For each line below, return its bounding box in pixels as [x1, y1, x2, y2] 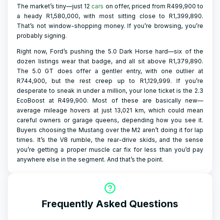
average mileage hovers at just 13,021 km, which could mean [17, 107, 203, 114]
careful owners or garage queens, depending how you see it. [17, 116, 203, 124]
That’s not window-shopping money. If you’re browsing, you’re [17, 22, 203, 29]
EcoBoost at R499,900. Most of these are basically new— [17, 97, 203, 104]
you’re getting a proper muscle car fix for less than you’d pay [17, 146, 203, 153]
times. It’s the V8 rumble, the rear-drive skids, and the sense [17, 136, 203, 143]
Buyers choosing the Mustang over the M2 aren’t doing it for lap [17, 126, 203, 134]
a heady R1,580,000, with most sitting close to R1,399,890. [17, 12, 203, 20]
